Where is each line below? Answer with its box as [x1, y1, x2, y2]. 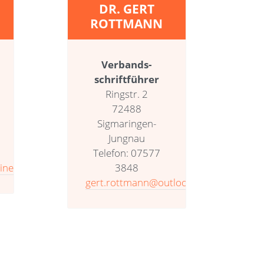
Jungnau [108, 131, 145, 145]
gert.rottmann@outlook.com [85, 175, 214, 189]
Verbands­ [101, 57, 152, 71]
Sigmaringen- [97, 116, 156, 130]
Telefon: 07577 [93, 146, 160, 160]
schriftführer [94, 72, 159, 86]
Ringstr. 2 [105, 87, 148, 101]
